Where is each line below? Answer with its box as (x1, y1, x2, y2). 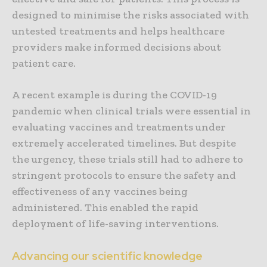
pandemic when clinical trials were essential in (12, 104, 251, 118)
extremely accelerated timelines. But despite (12, 136, 236, 150)
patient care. (12, 57, 76, 70)
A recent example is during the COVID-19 (12, 88, 217, 102)
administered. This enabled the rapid (12, 201, 198, 215)
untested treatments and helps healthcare (12, 24, 225, 38)
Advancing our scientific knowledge (12, 249, 203, 264)
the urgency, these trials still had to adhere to (12, 153, 243, 166)
